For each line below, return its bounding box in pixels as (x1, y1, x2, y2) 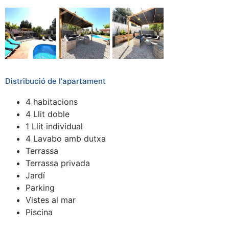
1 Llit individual (26, 121, 83, 131)
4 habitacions (26, 96, 78, 107)
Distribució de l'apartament (5, 76, 106, 86)
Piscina (26, 207, 53, 217)
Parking (26, 182, 55, 193)
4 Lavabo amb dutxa (26, 133, 106, 144)
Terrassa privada (26, 157, 90, 168)
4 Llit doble (26, 108, 70, 119)
